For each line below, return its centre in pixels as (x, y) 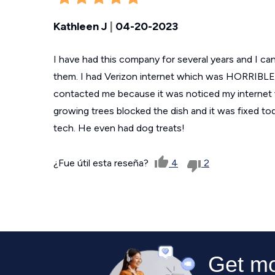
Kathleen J (80, 26)
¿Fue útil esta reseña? (102, 163)
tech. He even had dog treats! (119, 128)
